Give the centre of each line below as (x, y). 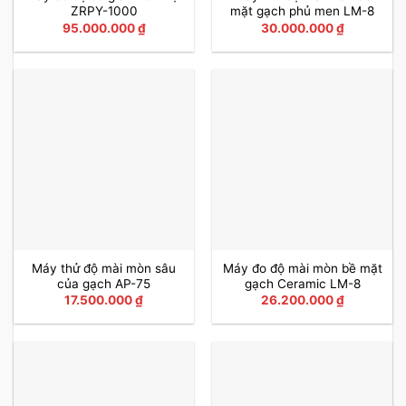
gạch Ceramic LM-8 (302, 284)
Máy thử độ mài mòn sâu (104, 269)
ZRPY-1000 (104, 11)
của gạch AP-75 (104, 284)
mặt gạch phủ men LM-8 (302, 11)
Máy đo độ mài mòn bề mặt (302, 269)
